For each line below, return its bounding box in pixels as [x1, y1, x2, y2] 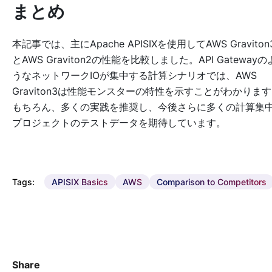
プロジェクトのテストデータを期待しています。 [12, 116, 226, 129]
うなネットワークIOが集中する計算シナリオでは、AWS [12, 69, 257, 81]
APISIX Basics [52, 176, 108, 187]
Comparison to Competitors [157, 176, 267, 187]
